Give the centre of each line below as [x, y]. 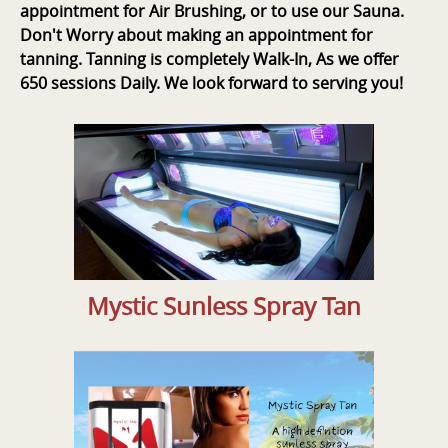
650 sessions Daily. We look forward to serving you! [211, 83]
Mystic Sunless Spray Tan [224, 306]
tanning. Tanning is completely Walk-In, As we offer [209, 59]
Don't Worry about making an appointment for [196, 35]
